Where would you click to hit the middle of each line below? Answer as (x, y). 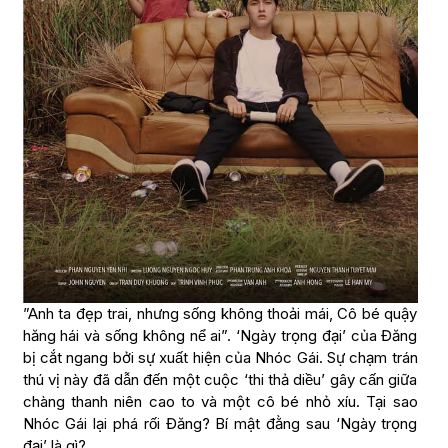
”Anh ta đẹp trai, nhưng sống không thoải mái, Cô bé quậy (220, 314)
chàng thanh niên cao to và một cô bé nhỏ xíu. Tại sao (220, 402)
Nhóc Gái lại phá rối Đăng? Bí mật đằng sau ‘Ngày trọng (220, 424)
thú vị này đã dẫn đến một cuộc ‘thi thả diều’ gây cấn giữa (220, 380)
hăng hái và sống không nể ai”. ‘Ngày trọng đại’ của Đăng (220, 336)
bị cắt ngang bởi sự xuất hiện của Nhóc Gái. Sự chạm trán (220, 358)
